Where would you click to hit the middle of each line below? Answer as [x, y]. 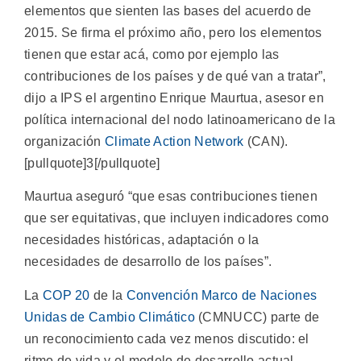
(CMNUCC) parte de [257, 317]
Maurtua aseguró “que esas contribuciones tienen [171, 197]
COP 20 [66, 295]
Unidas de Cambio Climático [110, 317]
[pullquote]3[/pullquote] [92, 163]
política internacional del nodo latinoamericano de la [180, 119]
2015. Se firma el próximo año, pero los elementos [173, 32]
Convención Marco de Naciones [222, 295]
